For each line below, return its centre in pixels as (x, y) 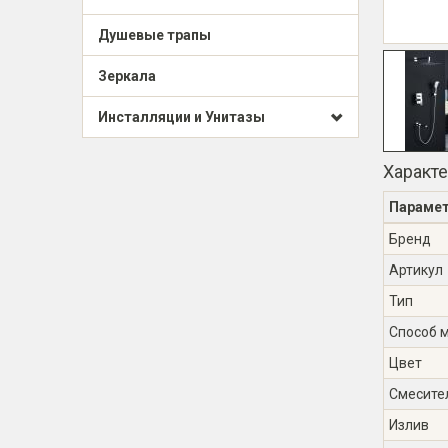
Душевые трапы (154, 35)
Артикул (416, 270)
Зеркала (127, 76)
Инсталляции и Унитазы (181, 117)
